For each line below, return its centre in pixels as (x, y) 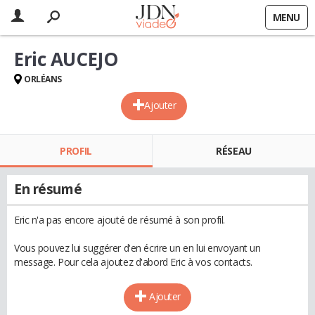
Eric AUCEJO (66, 59)
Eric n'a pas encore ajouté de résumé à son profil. (120, 220)
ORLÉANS (43, 79)
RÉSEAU (234, 151)
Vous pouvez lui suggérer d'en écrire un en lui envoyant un (137, 248)
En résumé (48, 189)
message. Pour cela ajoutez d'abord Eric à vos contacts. (133, 262)
